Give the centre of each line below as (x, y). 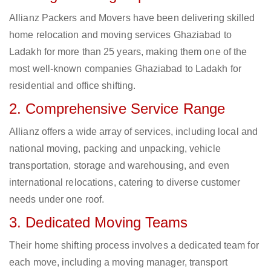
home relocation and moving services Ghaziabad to (120, 35)
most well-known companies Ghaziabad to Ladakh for (125, 69)
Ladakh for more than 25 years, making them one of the (128, 52)
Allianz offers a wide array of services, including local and (134, 132)
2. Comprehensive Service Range (117, 109)
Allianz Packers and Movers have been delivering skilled (132, 18)
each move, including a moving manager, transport (118, 263)
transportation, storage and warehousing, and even (119, 166)
